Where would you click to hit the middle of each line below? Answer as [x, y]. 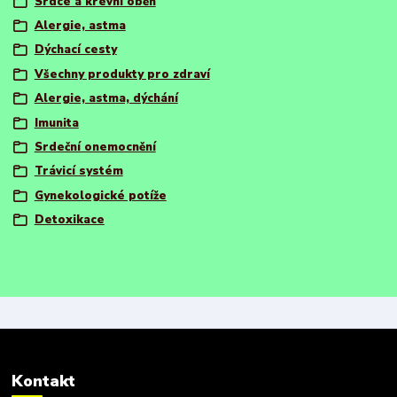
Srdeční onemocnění [95, 147]
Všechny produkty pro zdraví [122, 74]
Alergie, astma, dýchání [106, 99]
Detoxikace [69, 220]
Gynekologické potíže [100, 195]
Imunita [56, 123]
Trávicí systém [78, 171]
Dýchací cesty [75, 50]
